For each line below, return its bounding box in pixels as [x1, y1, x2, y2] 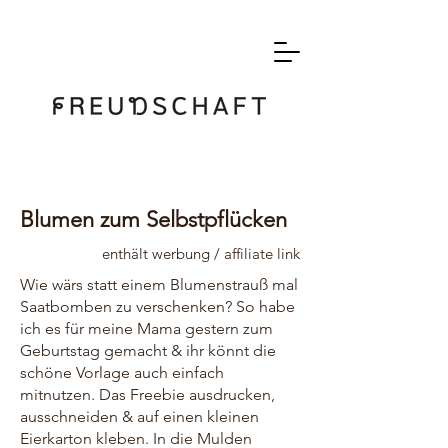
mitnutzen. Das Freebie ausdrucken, [20, 385, 275, 404]
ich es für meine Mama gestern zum [20, 319, 273, 338]
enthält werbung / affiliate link [102, 244, 300, 263]
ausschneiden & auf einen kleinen [20, 407, 259, 426]
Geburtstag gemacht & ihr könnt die [20, 341, 276, 360]
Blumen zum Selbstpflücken [20, 206, 287, 233]
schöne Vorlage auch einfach [20, 363, 224, 382]
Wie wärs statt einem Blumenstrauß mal [20, 275, 298, 294]
